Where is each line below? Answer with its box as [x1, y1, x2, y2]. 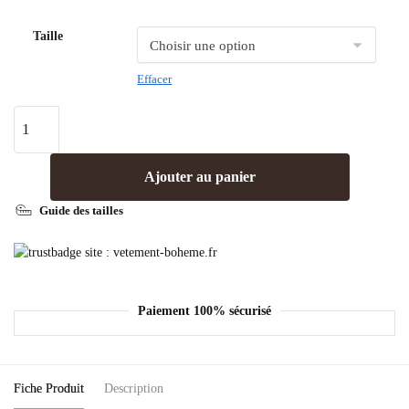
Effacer [137, 71, 173, 86]
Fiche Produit [14, 382, 84, 396]
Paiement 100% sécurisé [138, 303, 271, 318]
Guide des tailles [39, 203, 123, 217]
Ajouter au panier [144, 168, 256, 184]
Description [104, 382, 163, 396]
